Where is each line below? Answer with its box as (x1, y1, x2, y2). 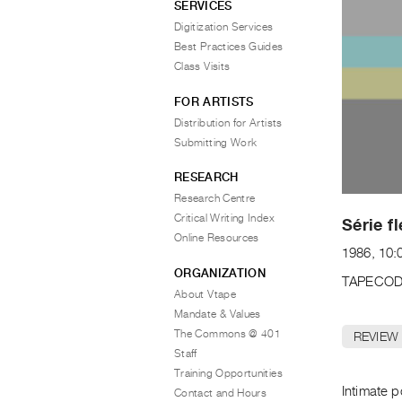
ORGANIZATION (174, 266, 266, 280)
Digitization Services (174, 21, 274, 33)
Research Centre (174, 192, 256, 205)
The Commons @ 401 (174, 327, 282, 340)
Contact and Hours (174, 386, 267, 399)
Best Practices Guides (174, 40, 284, 53)
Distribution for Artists (174, 116, 283, 129)
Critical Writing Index (174, 212, 275, 224)
